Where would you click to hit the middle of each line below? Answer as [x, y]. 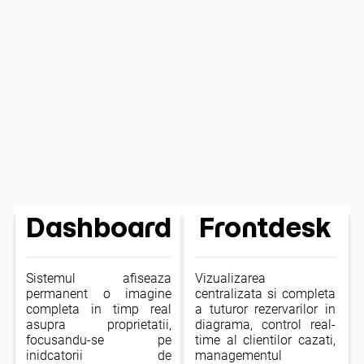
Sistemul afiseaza [99, 278]
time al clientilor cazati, [265, 340]
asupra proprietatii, [99, 324]
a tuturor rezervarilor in [265, 309]
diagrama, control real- [265, 324]
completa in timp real [99, 309]
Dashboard [99, 228]
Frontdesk [265, 228]
